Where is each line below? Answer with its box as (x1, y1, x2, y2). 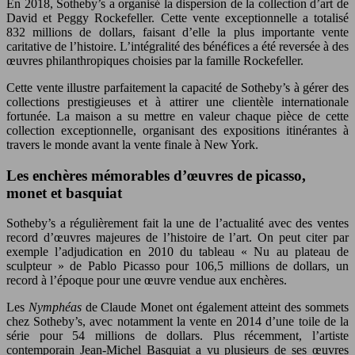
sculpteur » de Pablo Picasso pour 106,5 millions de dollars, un (6, 259, 349, 273)
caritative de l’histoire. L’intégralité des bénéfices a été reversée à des (6, 39, 349, 53)
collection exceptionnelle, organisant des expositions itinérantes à (6, 123, 349, 137)
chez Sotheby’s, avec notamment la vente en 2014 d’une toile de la (6, 315, 349, 329)
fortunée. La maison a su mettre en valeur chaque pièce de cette (6, 109, 349, 123)
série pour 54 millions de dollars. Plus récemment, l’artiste (6, 329, 349, 343)
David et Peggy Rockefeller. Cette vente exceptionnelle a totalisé (6, 10, 349, 25)
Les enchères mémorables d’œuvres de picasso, (6, 166, 306, 184)
